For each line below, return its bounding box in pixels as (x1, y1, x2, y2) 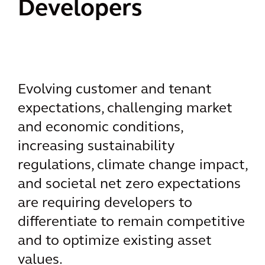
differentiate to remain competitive (18, 215, 245, 230)
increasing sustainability (18, 140, 174, 154)
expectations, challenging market (18, 102, 232, 116)
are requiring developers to (18, 196, 192, 211)
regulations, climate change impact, (18, 159, 247, 173)
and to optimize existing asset (18, 234, 212, 248)
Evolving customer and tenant (18, 83, 212, 97)
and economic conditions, (18, 121, 183, 135)
